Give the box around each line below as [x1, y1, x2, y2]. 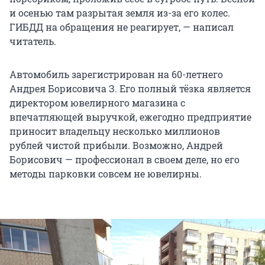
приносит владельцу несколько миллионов [9, 125, 220, 138]
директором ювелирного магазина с [9, 96, 185, 109]
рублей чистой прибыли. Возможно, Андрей [9, 139, 223, 152]
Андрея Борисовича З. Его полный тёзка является [9, 82, 251, 95]
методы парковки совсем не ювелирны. [9, 167, 202, 180]
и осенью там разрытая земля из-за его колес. [9, 7, 230, 20]
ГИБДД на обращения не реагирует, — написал [9, 21, 234, 34]
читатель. [9, 35, 56, 48]
